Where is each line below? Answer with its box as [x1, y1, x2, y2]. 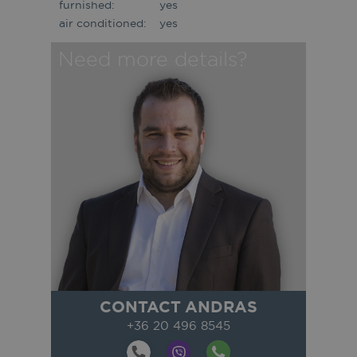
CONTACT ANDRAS [100, 296, 257, 318]
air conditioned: [59, 16, 147, 31]
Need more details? [57, 46, 247, 72]
